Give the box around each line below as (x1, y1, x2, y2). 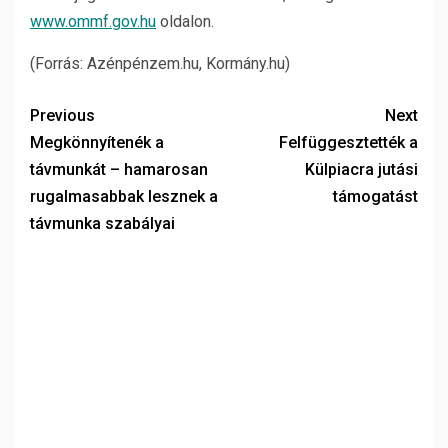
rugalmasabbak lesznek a (30, 187, 218, 206)
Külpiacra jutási (305, 160, 418, 179)
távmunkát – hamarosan (30, 160, 208, 179)
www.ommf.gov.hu (30, 12, 156, 31)
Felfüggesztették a (279, 133, 418, 152)
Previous (30, 106, 95, 125)
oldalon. (156, 12, 214, 31)
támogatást (333, 187, 418, 206)
